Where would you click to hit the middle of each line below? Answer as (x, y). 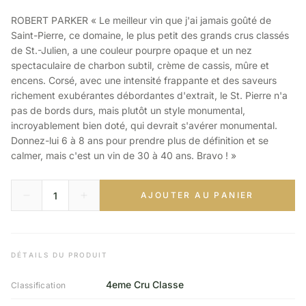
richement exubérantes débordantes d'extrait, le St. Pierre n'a (149, 95)
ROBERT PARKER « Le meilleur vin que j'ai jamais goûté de (141, 20)
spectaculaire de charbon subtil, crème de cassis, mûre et (140, 65)
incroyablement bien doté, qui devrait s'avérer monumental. (144, 125)
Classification (39, 285)
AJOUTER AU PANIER (197, 195)
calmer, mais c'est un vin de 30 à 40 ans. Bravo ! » (124, 155)
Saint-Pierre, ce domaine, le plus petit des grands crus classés (150, 35)
